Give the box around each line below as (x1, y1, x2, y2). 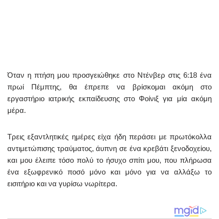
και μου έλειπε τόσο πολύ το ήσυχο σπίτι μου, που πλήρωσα (7, 156, 212, 164)
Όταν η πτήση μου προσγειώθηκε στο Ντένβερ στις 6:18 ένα (7, 71, 212, 79)
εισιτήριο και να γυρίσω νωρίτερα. (7, 179, 117, 188)
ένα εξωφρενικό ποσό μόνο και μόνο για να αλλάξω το (7, 168, 212, 176)
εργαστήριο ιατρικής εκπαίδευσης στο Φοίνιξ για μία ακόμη (7, 94, 212, 103)
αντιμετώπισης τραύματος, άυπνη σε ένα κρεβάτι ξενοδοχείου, (7, 144, 212, 153)
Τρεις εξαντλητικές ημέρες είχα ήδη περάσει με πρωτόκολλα (7, 132, 212, 141)
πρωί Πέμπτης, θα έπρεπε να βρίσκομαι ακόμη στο (7, 83, 212, 91)
